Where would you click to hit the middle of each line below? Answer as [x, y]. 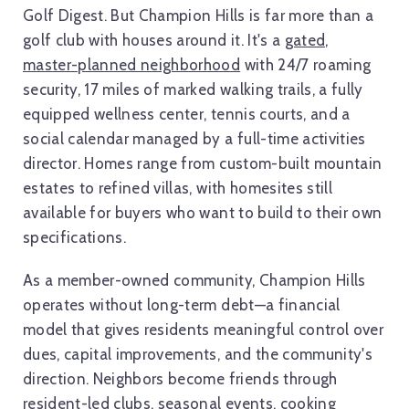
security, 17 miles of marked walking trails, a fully [193, 90]
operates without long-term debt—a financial [182, 305]
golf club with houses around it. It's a [154, 41]
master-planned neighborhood [132, 65]
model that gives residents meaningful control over [203, 330]
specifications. [75, 238]
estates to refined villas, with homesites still [178, 189]
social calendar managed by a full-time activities [194, 139]
